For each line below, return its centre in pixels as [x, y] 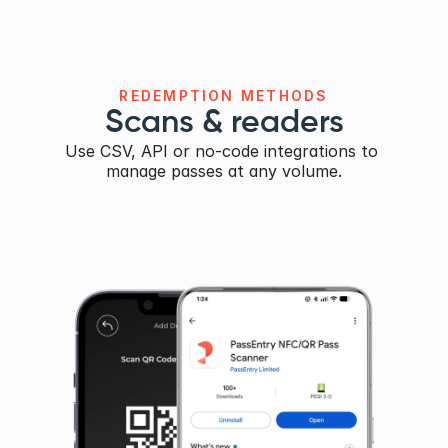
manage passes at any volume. [224, 170]
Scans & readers [224, 122]
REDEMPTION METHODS [224, 95]
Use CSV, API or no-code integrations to [221, 150]
